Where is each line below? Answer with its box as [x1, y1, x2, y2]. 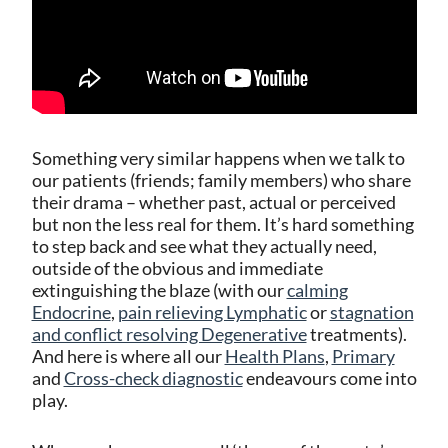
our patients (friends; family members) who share [31, 168, 411, 191]
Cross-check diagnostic [63, 366, 243, 389]
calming [286, 278, 348, 301]
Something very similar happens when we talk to [31, 146, 405, 169]
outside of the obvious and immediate [31, 256, 323, 279]
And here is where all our [31, 344, 225, 367]
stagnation [329, 300, 414, 323]
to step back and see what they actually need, [31, 234, 377, 257]
